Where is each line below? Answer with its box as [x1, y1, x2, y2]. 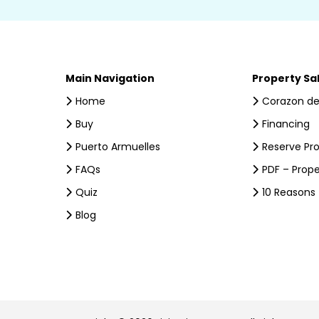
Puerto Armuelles [75, 140, 160, 155]
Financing [261, 117, 310, 132]
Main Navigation [66, 71, 155, 86]
